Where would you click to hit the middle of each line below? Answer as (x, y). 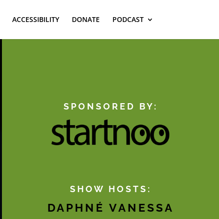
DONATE (86, 19)
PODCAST (128, 19)
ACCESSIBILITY (35, 19)
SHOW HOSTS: (110, 189)
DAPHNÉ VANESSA (110, 207)
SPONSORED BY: (110, 106)
